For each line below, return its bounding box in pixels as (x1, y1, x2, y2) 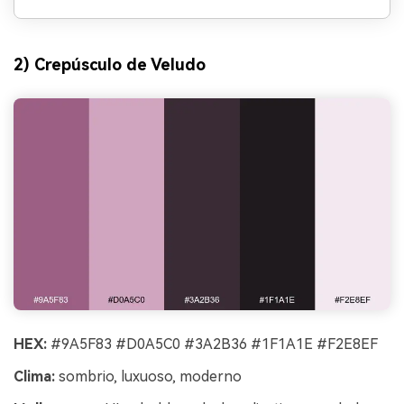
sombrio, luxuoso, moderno (55, 367, 242, 385)
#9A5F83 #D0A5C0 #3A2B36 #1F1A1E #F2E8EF (47, 335, 378, 353)
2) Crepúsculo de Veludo (14, 54, 206, 74)
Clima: (14, 367, 55, 385)
